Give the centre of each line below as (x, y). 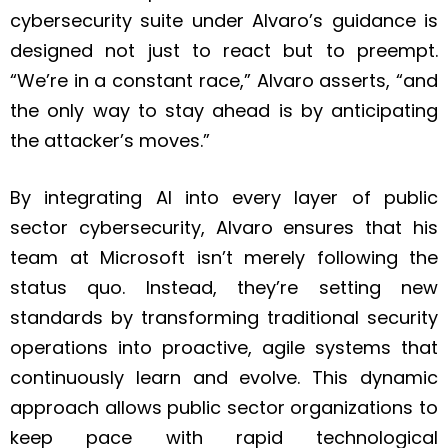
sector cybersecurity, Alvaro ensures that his (224, 228)
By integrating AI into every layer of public (224, 198)
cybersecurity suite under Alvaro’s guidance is (224, 21)
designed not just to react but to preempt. (224, 51)
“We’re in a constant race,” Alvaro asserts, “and (224, 81)
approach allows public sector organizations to (224, 408)
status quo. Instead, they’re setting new (224, 288)
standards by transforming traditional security (224, 318)
